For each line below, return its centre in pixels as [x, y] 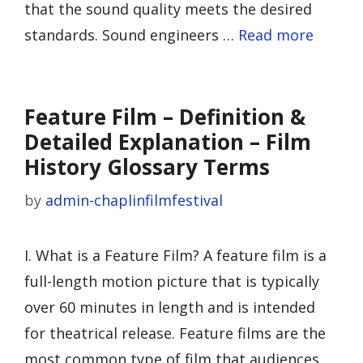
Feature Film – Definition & [165, 117]
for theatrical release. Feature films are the [175, 333]
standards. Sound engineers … [131, 35]
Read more [276, 35]
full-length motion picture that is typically [172, 281]
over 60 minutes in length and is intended [170, 307]
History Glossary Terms [147, 167]
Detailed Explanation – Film [168, 142]
